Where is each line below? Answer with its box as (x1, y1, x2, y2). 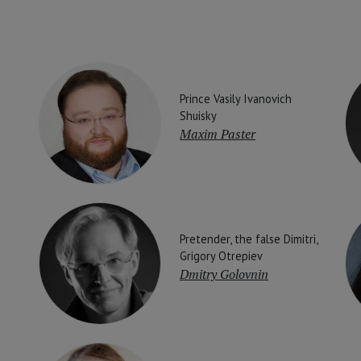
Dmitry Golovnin (180, 265, 268, 284)
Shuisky (180, 108, 217, 124)
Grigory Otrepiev (180, 248, 263, 264)
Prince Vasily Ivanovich (180, 91, 292, 107)
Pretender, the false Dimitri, (180, 231, 317, 247)
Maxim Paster (180, 125, 255, 143)
